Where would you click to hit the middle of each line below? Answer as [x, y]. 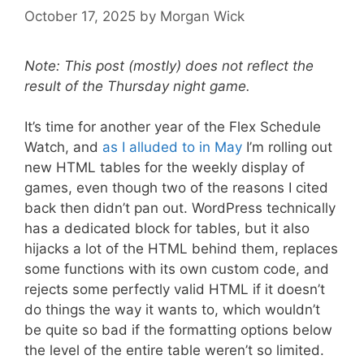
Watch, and [63, 147]
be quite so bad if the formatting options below [178, 330]
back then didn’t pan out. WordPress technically [180, 208]
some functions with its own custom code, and [177, 269]
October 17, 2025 [80, 16]
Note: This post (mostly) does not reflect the [169, 65]
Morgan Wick [202, 16]
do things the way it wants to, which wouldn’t [172, 310]
